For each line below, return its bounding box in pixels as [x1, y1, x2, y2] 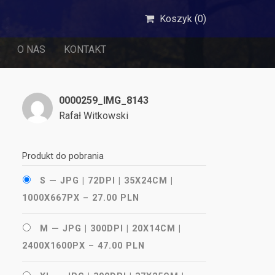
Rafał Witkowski [59, 110, 128, 122]
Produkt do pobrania [22, 151, 104, 161]
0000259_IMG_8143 [59, 95, 149, 106]
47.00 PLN [98, 241, 145, 251]
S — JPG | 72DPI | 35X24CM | [40, 176, 173, 186]
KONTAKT [64, 44, 106, 55]
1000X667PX [22, 193, 80, 203]
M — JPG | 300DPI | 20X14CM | [40, 223, 181, 234]
